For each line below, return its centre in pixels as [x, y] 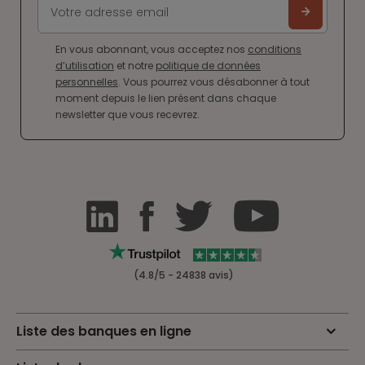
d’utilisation [85, 66]
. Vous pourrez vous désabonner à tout [214, 82]
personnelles [87, 82]
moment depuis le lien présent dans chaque [166, 99]
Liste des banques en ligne [104, 332]
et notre [135, 66]
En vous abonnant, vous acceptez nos [152, 50]
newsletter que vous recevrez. [128, 115]
